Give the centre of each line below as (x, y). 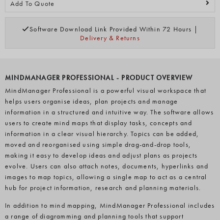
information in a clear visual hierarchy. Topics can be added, (102, 134)
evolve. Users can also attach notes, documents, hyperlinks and (107, 166)
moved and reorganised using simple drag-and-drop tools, (98, 144)
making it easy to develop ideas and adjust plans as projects (101, 155)
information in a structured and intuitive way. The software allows (110, 112)
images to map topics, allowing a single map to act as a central (106, 177)
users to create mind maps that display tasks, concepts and (99, 123)
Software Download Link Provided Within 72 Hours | (114, 29)
